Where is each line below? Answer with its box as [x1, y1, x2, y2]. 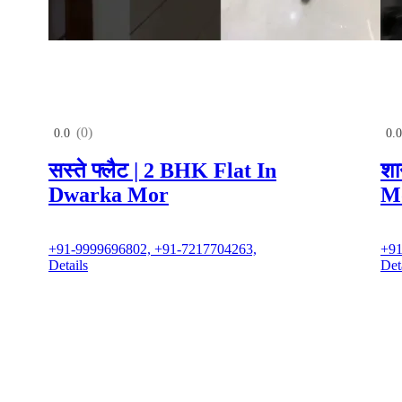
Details [48, 258, 88, 274]
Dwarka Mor [48, 183, 169, 207]
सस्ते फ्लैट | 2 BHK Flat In [48, 159, 276, 183]
